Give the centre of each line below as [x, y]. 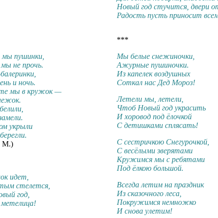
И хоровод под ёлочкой [154, 117]
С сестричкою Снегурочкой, [163, 142]
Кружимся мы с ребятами [161, 160]
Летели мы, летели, [150, 99]
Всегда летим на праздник [160, 185]
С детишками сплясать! [157, 126]
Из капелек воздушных [154, 74]
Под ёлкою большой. [150, 168]
